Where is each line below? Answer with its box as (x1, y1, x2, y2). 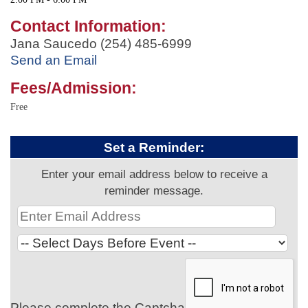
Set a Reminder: (104, 140, 204, 155)
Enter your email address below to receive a (41, 166, 267, 181)
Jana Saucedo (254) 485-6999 (10, 36, 192, 51)
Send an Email (10, 52, 97, 67)
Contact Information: (10, 16, 166, 35)
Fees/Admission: (10, 78, 137, 97)
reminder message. (104, 183, 203, 197)
